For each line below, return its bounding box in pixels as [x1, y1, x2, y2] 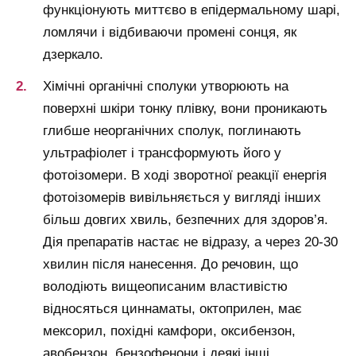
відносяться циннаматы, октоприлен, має [43, 301, 302, 317]
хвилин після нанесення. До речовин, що [43, 257, 298, 273]
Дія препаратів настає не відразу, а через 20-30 [43, 234, 338, 250]
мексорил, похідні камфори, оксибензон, [43, 323, 296, 339]
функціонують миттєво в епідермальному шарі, [43, 2, 340, 18]
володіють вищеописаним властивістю [43, 279, 288, 295]
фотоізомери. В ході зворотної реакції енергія [43, 168, 327, 184]
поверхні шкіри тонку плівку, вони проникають [43, 101, 327, 117]
